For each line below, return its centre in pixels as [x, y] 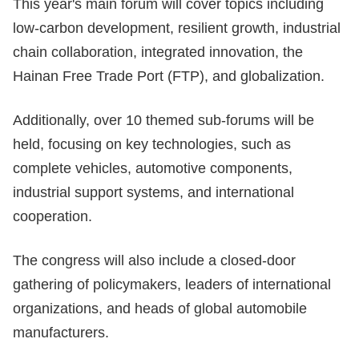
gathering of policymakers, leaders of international [172, 284]
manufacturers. [61, 332]
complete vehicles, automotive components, [153, 168]
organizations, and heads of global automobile [160, 308]
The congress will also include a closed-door [154, 260]
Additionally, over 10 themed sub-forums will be [163, 120]
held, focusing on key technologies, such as [152, 144]
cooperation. [52, 216]
